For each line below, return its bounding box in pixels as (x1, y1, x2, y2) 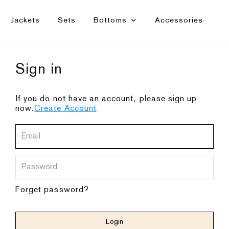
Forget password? (15, 186, 89, 194)
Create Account (34, 105, 97, 113)
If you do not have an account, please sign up (15, 95, 197, 103)
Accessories (154, 16, 203, 24)
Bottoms (94, 16, 127, 24)
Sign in (15, 62, 63, 77)
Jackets (10, 16, 40, 24)
